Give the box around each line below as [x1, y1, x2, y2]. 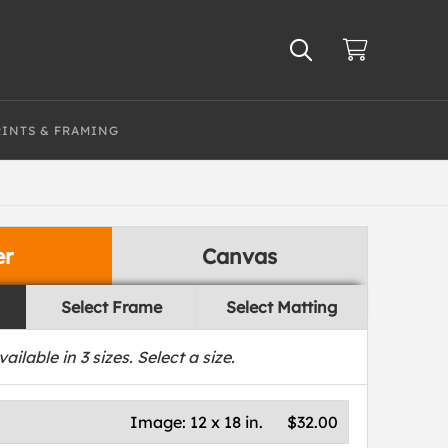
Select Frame [60, 297, 162, 317]
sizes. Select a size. [88, 347, 236, 367]
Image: [130, 412, 191, 432]
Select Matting [226, 297, 338, 317]
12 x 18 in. [190, 412, 264, 432]
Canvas [201, 243, 277, 269]
